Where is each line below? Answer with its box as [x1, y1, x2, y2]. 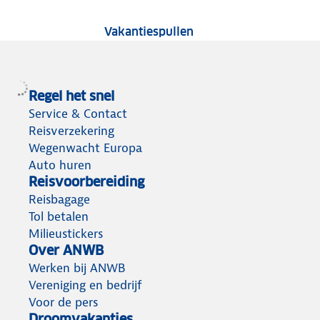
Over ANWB [29, 242, 104, 259]
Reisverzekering [29, 123, 114, 139]
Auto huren [29, 157, 91, 174]
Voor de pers [29, 294, 98, 311]
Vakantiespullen [104, 24, 194, 40]
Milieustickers [29, 226, 103, 242]
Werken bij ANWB [29, 260, 126, 276]
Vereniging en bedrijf [29, 277, 142, 294]
